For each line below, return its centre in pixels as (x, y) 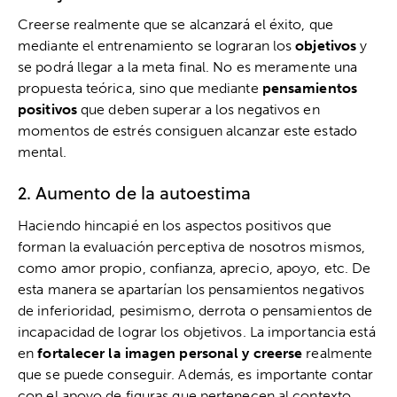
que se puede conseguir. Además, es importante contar (196, 374)
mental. (42, 152)
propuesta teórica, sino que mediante (140, 88)
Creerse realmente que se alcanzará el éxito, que (175, 24)
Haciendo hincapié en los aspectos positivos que (175, 225)
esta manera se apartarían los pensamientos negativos (191, 289)
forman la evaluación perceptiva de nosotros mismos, (192, 246)
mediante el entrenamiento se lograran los (157, 45)
